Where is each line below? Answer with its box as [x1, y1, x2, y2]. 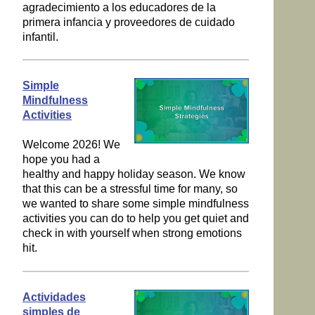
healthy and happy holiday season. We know [22, 168, 245, 181]
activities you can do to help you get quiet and [22, 212, 249, 225]
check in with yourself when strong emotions [22, 227, 242, 240]
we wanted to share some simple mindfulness [22, 198, 249, 210]
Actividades [22, 290, 86, 303]
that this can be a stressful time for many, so [22, 183, 238, 195]
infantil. [22, 30, 58, 43]
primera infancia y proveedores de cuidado [22, 15, 235, 28]
